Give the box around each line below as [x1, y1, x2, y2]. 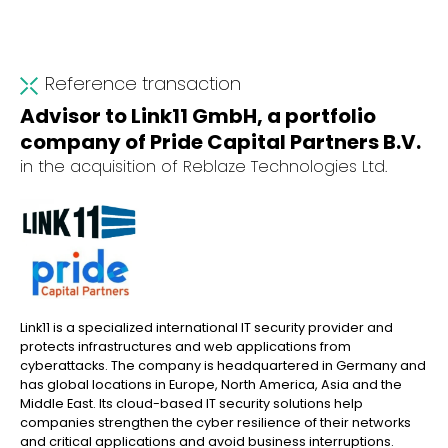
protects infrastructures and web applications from [20, 338, 351, 355]
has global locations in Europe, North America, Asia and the [20, 376, 402, 393]
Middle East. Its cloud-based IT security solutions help [20, 395, 363, 412]
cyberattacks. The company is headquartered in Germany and [20, 357, 426, 374]
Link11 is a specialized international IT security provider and [20, 319, 393, 336]
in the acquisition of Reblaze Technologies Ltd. [20, 155, 387, 178]
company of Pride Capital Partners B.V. [20, 128, 421, 156]
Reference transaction [45, 71, 241, 96]
